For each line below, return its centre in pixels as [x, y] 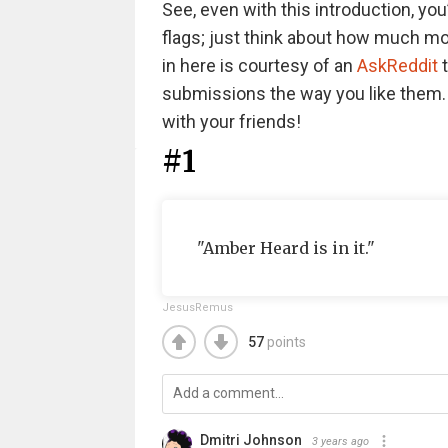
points [286, 342]
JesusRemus [197, 307]
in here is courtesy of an [259, 65]
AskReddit [397, 65]
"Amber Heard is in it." [285, 248]
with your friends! [233, 121]
